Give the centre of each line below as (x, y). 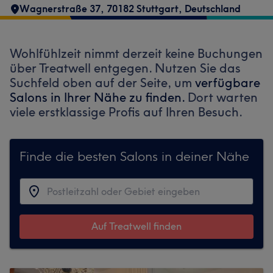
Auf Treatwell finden (136, 226)
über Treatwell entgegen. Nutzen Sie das (125, 68)
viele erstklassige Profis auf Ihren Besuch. (126, 112)
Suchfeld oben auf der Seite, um (101, 83)
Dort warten (223, 97)
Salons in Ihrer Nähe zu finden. (97, 97)
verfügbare (228, 83)
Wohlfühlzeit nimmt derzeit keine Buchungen (136, 53)
